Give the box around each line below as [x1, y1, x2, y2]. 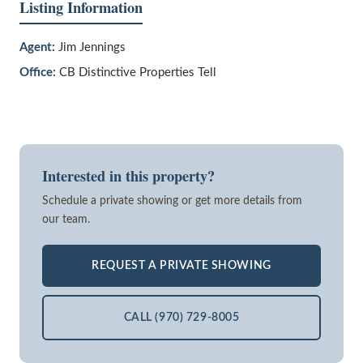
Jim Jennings [58, 41, 126, 53]
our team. [42, 212, 90, 225]
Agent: [19, 41, 55, 53]
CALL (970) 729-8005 [123, 310, 240, 323]
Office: [19, 66, 56, 79]
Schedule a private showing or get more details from [42, 194, 302, 207]
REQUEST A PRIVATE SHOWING [92, 258, 271, 271]
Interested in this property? [42, 164, 215, 186]
